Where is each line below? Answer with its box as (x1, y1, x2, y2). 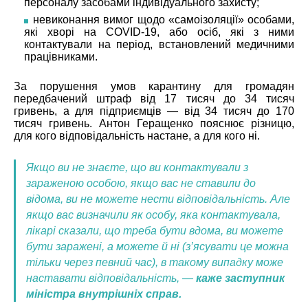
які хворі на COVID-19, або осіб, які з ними (24, 25, 294, 38)
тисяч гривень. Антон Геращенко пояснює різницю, (14, 117, 294, 129)
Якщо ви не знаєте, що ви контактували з (26, 161, 248, 173)
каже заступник (196, 272, 285, 284)
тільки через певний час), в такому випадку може (26, 256, 283, 268)
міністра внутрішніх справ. (26, 287, 181, 300)
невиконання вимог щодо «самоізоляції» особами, (33, 13, 294, 25)
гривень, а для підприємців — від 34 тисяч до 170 (14, 104, 294, 117)
